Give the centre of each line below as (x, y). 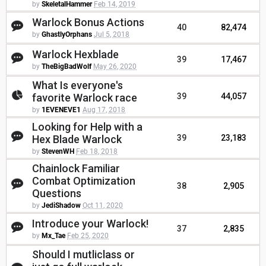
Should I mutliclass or (83, 255)
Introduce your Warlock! (90, 224)
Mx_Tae (53, 236)
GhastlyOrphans (67, 35)
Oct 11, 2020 (103, 206)
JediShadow (61, 206)
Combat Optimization (84, 181)
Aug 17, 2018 (104, 110)
